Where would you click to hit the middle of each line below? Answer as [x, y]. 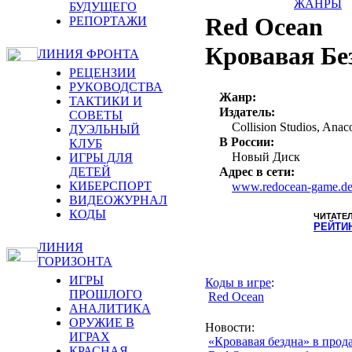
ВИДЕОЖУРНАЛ [118, 200]
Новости [228, 328]
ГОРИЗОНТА [75, 261]
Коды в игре [238, 283]
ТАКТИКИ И [106, 101]
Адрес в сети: [257, 172]
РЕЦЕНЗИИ [103, 73]
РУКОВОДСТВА [116, 87]
